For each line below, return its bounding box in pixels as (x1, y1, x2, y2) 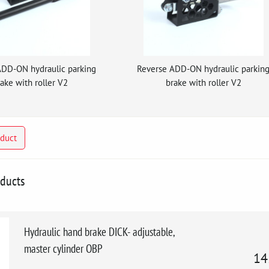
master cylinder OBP (24, 241, 103, 256)
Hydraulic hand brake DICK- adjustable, (24, 224, 175, 239)
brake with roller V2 (165, 76, 241, 88)
